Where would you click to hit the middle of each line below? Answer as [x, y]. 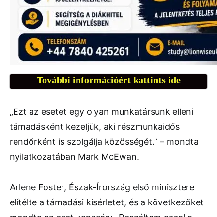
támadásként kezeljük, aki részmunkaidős [95, 127]
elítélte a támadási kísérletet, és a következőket [107, 202]
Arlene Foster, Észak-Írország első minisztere [102, 187]
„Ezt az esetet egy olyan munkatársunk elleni [101, 112]
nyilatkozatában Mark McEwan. [74, 157]
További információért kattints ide [108, 80]
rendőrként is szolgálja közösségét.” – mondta [104, 142]
